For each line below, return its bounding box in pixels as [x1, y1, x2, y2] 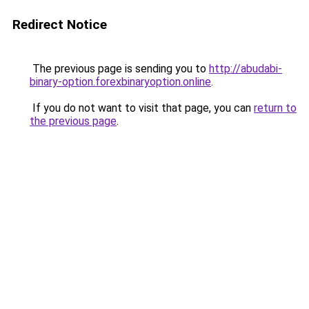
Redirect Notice [12, 17, 107, 32]
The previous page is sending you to [30, 62, 209, 75]
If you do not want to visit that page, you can [30, 101, 254, 114]
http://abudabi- [209, 62, 282, 75]
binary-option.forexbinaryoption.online [30, 75, 211, 88]
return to [254, 101, 297, 114]
